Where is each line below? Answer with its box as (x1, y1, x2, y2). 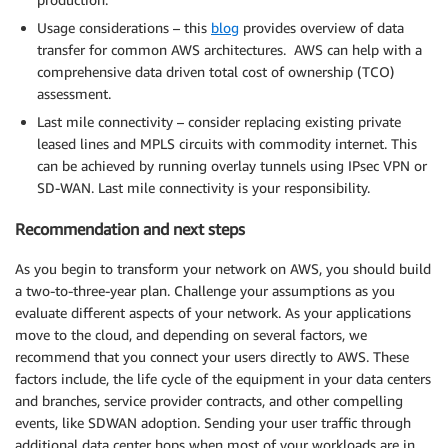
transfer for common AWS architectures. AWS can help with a (37, 41, 422, 59)
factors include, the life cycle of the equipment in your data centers (15, 370, 431, 388)
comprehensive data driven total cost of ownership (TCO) (37, 63, 394, 81)
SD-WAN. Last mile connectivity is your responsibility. (37, 179, 370, 197)
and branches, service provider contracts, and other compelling (15, 392, 403, 410)
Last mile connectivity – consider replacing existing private (37, 113, 401, 131)
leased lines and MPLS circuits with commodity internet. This (37, 135, 417, 153)
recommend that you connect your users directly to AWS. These (15, 348, 409, 366)
